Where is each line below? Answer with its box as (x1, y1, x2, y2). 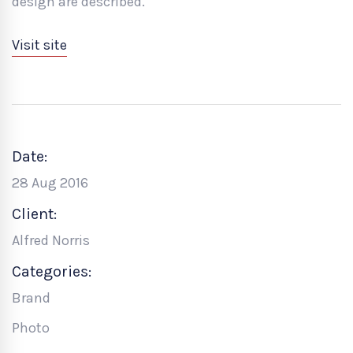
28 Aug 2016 (12, 173, 88, 191)
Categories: (12, 262, 91, 281)
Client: (12, 204, 57, 223)
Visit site (12, 35, 67, 54)
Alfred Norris (12, 231, 90, 249)
